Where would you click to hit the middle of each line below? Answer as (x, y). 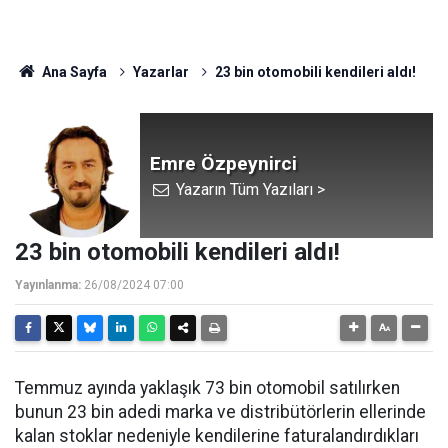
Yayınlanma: (48, 285)
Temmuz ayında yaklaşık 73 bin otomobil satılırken (207, 388)
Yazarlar (160, 72)
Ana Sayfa (72, 72)
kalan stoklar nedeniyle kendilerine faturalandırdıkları (217, 436)
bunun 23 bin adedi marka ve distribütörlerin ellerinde (220, 412)
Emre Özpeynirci (223, 163)
